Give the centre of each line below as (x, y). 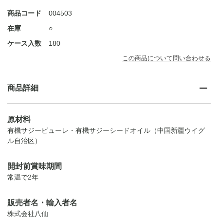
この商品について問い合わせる (166, 58)
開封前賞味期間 (35, 166)
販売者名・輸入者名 (42, 203)
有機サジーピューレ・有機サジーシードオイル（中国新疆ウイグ (106, 131)
